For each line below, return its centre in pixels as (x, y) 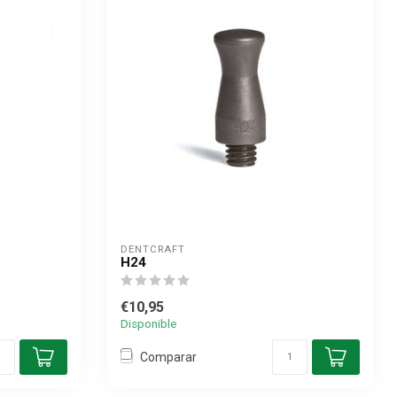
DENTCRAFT (153, 249)
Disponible (148, 324)
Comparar (168, 357)
